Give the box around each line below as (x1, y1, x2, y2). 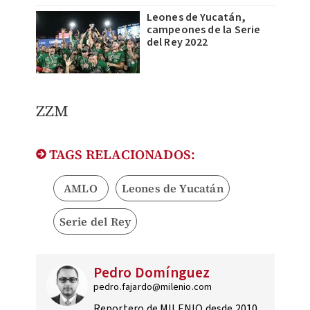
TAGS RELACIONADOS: (46, 145, 196, 164)
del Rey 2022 (146, 35, 208, 51)
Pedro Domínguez (93, 262, 210, 284)
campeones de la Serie (146, 22, 261, 38)
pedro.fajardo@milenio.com (93, 280, 212, 295)
